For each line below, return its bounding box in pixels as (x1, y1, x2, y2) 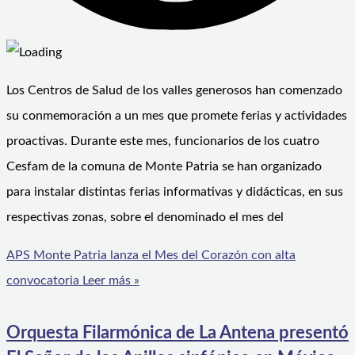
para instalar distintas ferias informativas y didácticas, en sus (6, 185, 343, 198)
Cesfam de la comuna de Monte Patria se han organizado (6, 159, 322, 173)
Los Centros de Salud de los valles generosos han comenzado (6, 83, 342, 97)
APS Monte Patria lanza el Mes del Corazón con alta (6, 248, 296, 261)
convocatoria (6, 273, 79, 287)
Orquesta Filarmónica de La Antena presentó (6, 324, 349, 342)
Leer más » (79, 273, 139, 287)
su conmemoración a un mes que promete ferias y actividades (6, 109, 347, 122)
